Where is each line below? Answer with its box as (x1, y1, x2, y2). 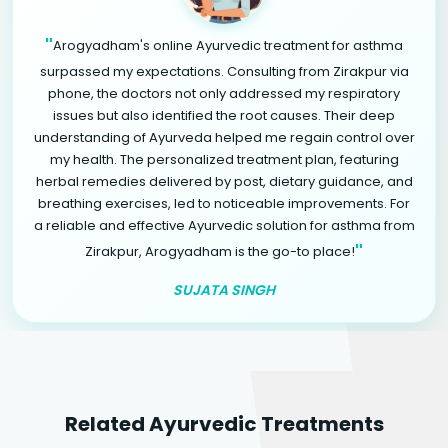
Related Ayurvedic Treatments (64, 409, 384, 438)
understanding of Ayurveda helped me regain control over (33, 127, 415, 147)
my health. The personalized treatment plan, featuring (49, 149, 399, 169)
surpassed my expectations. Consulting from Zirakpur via (39, 61, 409, 81)
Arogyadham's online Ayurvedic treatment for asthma (53, 35, 403, 55)
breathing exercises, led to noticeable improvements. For (38, 193, 410, 213)
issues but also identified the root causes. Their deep (53, 105, 395, 125)
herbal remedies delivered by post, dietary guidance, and (35, 171, 413, 191)
